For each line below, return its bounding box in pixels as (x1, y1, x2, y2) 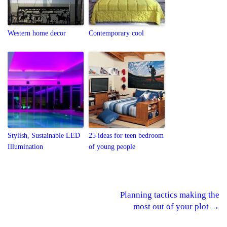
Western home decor (8, 29, 66, 37)
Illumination (8, 142, 43, 150)
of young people (89, 142, 135, 150)
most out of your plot (133, 201, 211, 211)
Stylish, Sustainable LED (8, 131, 80, 139)
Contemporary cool (89, 29, 144, 37)
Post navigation (8, 198, 132, 219)
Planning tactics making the (120, 190, 219, 200)
